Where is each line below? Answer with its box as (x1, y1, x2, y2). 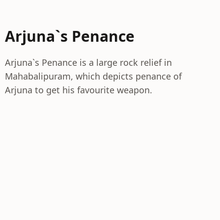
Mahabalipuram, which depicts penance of (5, 70, 182, 82)
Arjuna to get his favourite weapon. (5, 84, 152, 96)
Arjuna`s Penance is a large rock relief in (5, 56, 172, 68)
